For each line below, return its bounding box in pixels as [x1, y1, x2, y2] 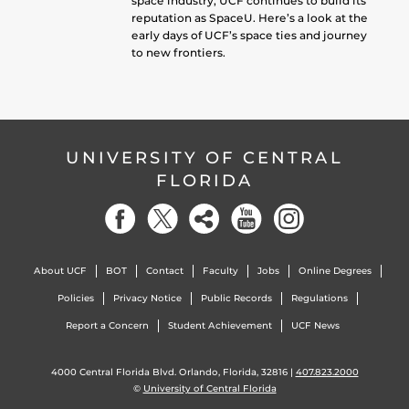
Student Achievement [168, 320, 272, 331]
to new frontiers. [131, 45, 225, 59]
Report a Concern [66, 320, 149, 331]
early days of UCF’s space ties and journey [131, 27, 367, 42]
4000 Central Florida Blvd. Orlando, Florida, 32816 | [50, 366, 296, 378]
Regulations [290, 292, 348, 304]
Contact [145, 265, 184, 277]
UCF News [291, 320, 340, 331]
